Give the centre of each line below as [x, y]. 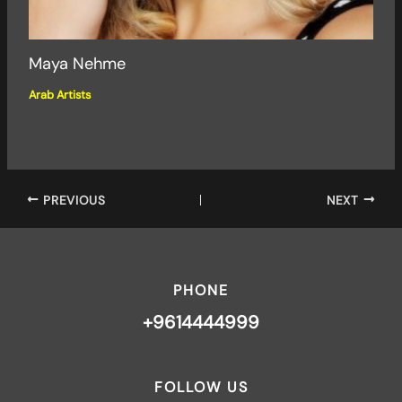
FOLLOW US [201, 388]
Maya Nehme [77, 64]
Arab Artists [59, 95]
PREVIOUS [72, 200]
